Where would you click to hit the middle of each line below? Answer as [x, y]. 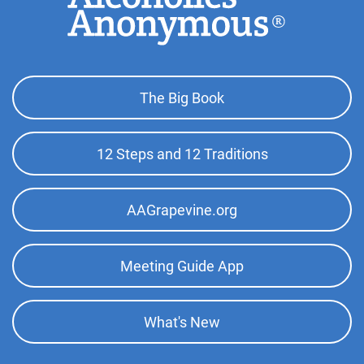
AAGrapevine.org [182, 210]
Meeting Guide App [182, 266]
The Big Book [182, 97]
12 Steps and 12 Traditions [182, 154]
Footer [40, 87]
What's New [182, 322]
